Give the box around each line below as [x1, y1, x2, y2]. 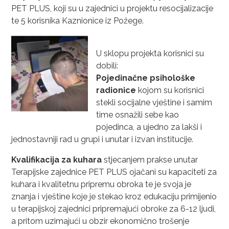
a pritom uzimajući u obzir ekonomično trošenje [11, 216, 190, 226]
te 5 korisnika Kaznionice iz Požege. [11, 16, 144, 26]
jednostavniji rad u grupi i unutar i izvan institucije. [11, 134, 194, 144]
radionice [96, 85, 136, 95]
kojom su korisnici [136, 85, 204, 95]
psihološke [150, 73, 196, 83]
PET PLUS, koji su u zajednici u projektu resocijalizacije [11, 4, 214, 13]
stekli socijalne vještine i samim [96, 98, 213, 107]
